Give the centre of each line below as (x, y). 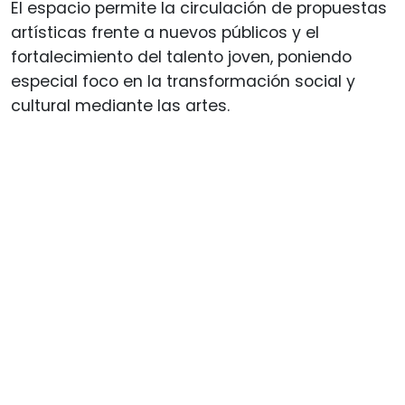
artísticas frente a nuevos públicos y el (165, 32)
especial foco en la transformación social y (183, 81)
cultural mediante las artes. (120, 105)
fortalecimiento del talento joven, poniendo (181, 57)
